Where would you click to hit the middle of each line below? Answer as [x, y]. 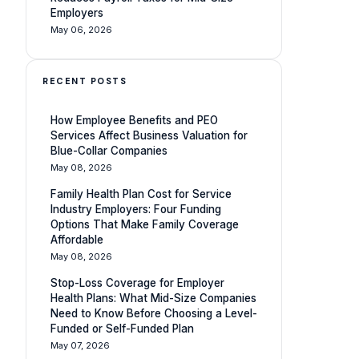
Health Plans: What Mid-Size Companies [153, 298]
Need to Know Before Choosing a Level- [154, 313]
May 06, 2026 [81, 30]
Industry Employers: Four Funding [136, 209]
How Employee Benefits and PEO [134, 120]
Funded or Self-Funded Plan [122, 329]
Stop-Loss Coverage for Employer [137, 283]
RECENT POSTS [85, 81]
